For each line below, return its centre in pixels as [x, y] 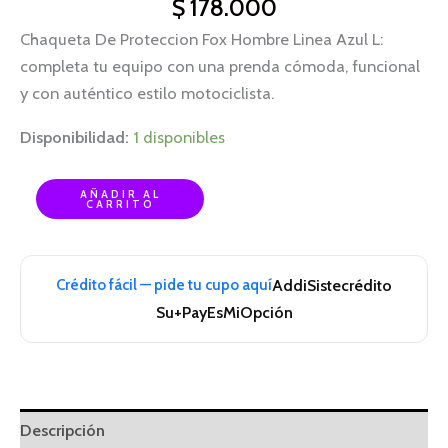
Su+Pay [181, 313]
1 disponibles [179, 136]
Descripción [62, 430]
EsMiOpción [249, 313]
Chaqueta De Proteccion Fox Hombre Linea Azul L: [201, 39]
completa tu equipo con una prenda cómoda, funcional [220, 66]
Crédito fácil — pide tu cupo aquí [164, 285]
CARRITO [120, 204]
